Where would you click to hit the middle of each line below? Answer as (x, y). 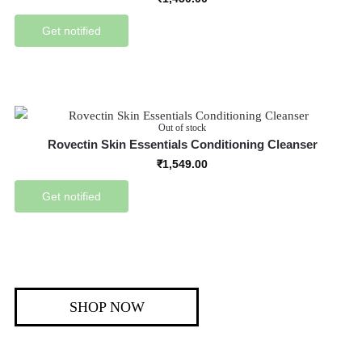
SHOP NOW (107, 307)
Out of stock (182, 128)
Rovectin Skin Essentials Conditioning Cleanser (182, 144)
